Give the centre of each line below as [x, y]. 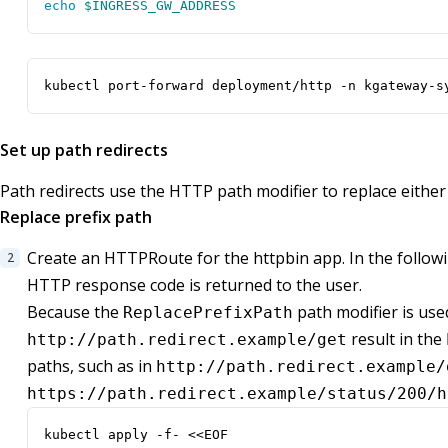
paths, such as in [91, 366]
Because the [75, 312]
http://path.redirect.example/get [187, 340]
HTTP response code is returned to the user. [194, 285]
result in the [396, 339]
